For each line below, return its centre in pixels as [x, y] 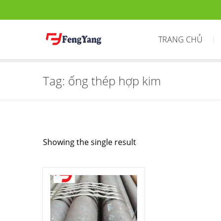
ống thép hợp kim [114, 81]
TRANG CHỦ [181, 39]
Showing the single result [90, 142]
